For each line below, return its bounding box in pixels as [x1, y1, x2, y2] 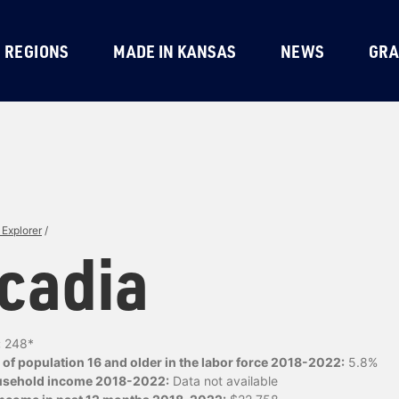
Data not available [169, 373, 278, 388]
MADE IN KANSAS [113, 39, 237, 62]
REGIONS [4, 39, 69, 62]
